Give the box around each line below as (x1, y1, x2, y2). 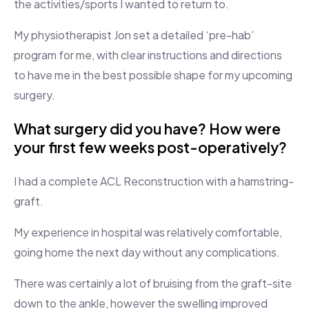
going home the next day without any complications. (14, 245, 280, 260)
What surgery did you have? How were (14, 119, 281, 139)
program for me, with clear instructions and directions (14, 48, 282, 63)
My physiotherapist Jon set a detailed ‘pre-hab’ (14, 28, 254, 43)
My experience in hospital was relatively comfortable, (14, 225, 282, 240)
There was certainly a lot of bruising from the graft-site (14, 276, 292, 291)
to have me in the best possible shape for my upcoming (14, 68, 292, 83)
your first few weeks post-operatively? (14, 138, 287, 157)
